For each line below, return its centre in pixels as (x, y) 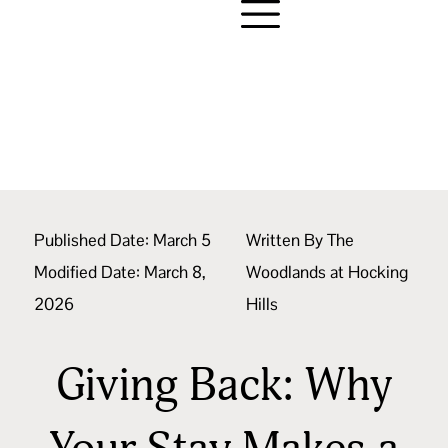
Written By (285, 239)
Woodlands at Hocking (327, 271)
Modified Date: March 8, (120, 271)
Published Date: (91, 239)
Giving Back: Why (224, 385)
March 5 (182, 239)
